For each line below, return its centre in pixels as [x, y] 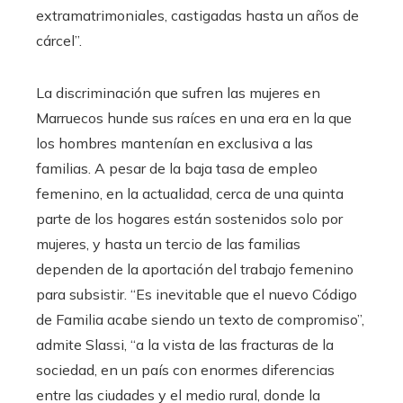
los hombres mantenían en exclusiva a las [175, 143]
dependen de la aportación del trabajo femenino [195, 269]
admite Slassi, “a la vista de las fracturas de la [185, 345]
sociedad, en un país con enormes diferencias [185, 370]
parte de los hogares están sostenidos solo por [189, 219]
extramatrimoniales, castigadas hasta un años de [197, 16]
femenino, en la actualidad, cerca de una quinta [190, 194]
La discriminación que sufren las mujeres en [178, 93]
